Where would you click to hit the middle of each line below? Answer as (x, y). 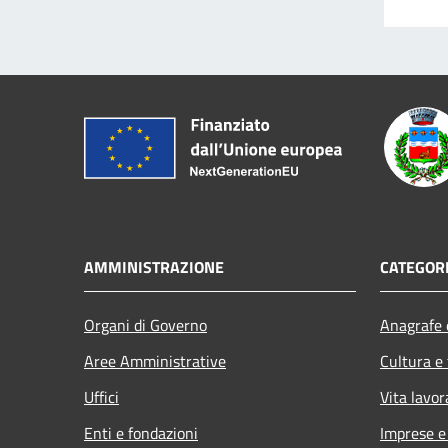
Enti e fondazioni (141, 432)
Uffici (101, 396)
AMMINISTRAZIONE (154, 266)
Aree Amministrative (155, 360)
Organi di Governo (145, 324)
